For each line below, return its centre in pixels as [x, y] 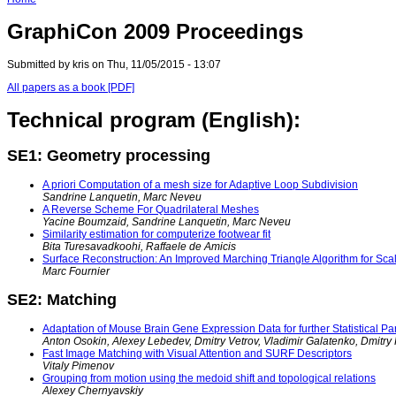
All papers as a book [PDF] [71, 88]
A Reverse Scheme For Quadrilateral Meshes [151, 210]
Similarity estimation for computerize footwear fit [156, 235]
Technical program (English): [154, 120]
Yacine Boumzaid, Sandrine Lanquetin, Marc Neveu [167, 222]
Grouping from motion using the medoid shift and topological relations [209, 379]
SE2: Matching [62, 300]
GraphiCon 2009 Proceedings [155, 32]
